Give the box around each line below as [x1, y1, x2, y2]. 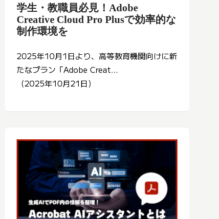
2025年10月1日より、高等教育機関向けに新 [17, 50, 177, 62]
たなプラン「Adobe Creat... [17, 64, 118, 76]
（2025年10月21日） [17, 77, 96, 89]
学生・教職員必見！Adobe [17, 2, 138, 14]
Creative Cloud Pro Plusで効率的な [17, 14, 176, 25]
